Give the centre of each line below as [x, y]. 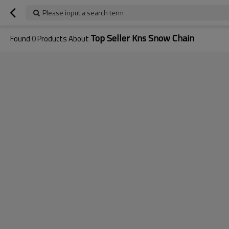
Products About [63, 39]
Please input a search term [83, 13]
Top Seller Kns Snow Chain [142, 38]
